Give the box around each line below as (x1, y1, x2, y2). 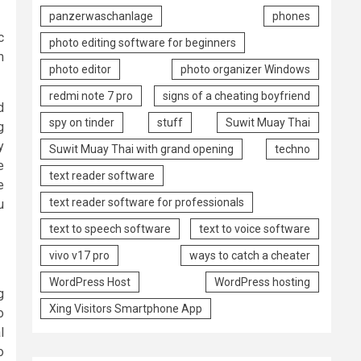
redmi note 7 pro (49, 89, 133, 102)
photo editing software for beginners (49, 35, 236, 49)
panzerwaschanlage (49, 9, 153, 23)
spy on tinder (49, 115, 114, 129)
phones (272, 9, 310, 23)
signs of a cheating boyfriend (163, 89, 310, 102)
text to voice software (199, 222, 310, 235)
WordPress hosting (214, 275, 310, 288)
